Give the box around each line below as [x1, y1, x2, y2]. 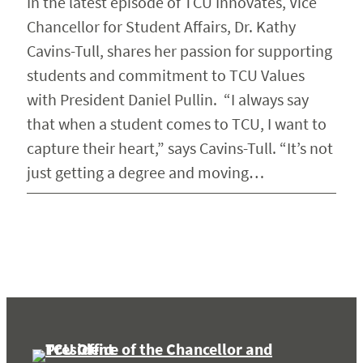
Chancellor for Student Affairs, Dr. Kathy [26, 16, 296, 37]
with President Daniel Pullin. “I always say [26, 89, 309, 110]
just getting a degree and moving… [26, 162, 264, 183]
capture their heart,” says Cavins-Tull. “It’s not [26, 138, 333, 159]
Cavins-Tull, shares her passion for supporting [26, 41, 332, 62]
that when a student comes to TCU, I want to [26, 113, 327, 135]
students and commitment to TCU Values [26, 65, 305, 86]
